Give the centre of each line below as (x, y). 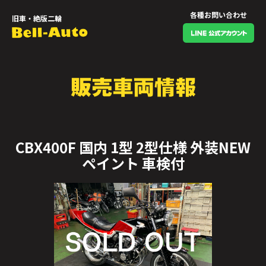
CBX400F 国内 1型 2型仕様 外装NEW (133, 147)
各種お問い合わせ (218, 15)
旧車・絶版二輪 (37, 18)
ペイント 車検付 (133, 163)
